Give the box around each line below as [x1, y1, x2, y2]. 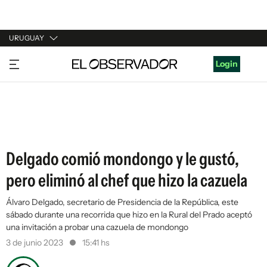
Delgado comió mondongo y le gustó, [6, 148, 239, 170]
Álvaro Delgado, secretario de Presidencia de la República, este [6, 197, 238, 207]
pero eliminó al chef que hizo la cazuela [6, 169, 247, 191]
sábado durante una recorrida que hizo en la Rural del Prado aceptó [6, 209, 252, 220]
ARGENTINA [9, 77, 58, 88]
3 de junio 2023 [6, 237, 65, 248]
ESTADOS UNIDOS [9, 123, 82, 133]
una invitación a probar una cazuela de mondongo [6, 222, 188, 232]
